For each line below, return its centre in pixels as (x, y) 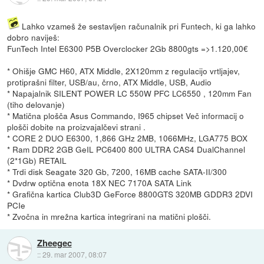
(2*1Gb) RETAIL (37, 160)
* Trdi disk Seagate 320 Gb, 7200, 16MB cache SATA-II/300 (117, 171)
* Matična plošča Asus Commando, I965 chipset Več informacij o (126, 115)
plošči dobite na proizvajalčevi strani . (77, 126)
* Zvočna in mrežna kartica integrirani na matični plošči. (109, 216)
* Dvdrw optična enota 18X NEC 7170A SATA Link (100, 182)
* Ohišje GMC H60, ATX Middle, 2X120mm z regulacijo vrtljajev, (124, 70)
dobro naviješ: (34, 37)
